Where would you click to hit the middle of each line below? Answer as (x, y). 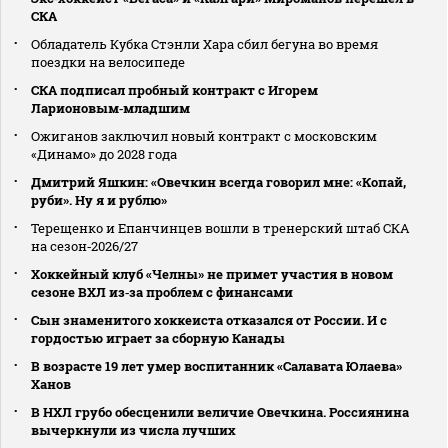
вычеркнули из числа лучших (133, 429)
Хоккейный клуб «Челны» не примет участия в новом (212, 273)
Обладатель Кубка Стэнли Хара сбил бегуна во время (204, 43)
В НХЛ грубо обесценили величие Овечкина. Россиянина (220, 411)
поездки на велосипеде (108, 61)
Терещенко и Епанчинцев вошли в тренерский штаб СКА (220, 227)
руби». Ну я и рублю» (99, 199)
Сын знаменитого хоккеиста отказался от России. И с (209, 319)
